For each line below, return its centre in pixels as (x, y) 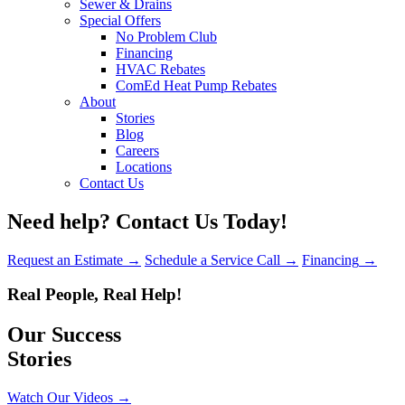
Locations (144, 166)
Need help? (59, 221)
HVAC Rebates (160, 69)
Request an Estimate (65, 259)
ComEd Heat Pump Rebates (196, 85)
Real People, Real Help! (94, 295)
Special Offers (120, 20)
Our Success (64, 335)
